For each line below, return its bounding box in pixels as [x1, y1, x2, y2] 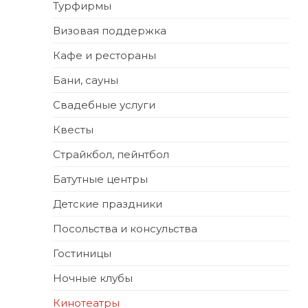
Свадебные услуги [53, 98, 155, 112]
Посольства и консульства [53, 222, 197, 236]
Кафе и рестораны [53, 49, 156, 63]
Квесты [53, 123, 93, 137]
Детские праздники [53, 197, 162, 211]
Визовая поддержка [53, 24, 166, 38]
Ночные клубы [53, 272, 133, 285]
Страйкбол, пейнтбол [53, 148, 169, 162]
